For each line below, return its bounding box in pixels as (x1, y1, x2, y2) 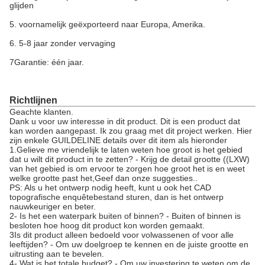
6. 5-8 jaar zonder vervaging (9, 38, 115, 48)
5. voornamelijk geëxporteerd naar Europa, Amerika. (9, 20, 205, 29)
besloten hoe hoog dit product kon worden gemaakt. (9, 221, 205, 230)
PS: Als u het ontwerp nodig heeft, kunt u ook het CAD (9, 183, 211, 192)
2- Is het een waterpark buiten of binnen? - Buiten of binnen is (9, 211, 241, 221)
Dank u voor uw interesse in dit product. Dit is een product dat (9, 117, 240, 126)
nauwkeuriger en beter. (9, 202, 96, 211)
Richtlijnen (9, 95, 57, 105)
